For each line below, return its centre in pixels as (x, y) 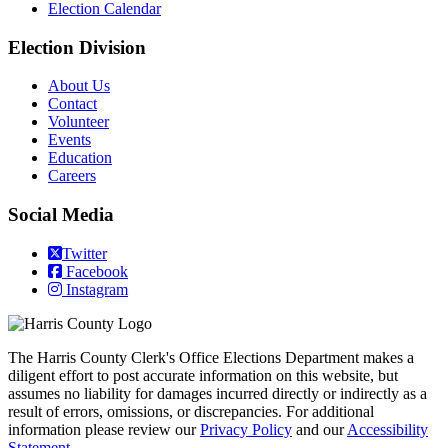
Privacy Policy (246, 429)
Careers (72, 176)
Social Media (61, 215)
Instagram (95, 289)
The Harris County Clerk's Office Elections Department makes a (211, 357)
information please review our (104, 429)
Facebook (95, 271)
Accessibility (387, 429)
